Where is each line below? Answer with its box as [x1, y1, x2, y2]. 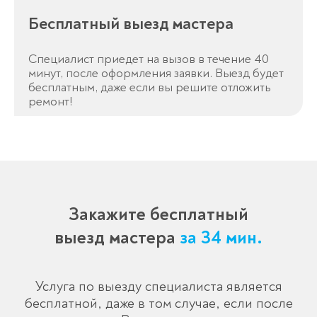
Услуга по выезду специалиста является [35, 277, 282, 295]
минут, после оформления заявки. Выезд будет [28, 64, 284, 81]
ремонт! [28, 93, 72, 110]
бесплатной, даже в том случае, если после [24, 294, 293, 312]
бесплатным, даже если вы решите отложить [28, 79, 271, 96]
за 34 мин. [180, 226, 263, 249]
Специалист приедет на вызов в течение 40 [28, 50, 269, 67]
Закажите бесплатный [69, 202, 248, 226]
